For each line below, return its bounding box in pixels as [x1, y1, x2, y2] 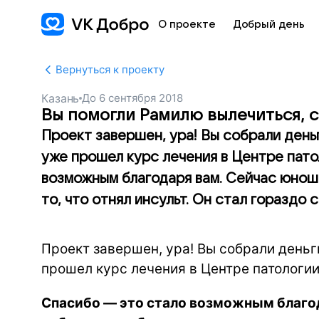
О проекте [158, 19, 216, 30]
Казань [41, 91, 80, 105]
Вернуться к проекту [56, 63, 164, 76]
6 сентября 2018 [99, 91, 184, 105]
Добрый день [232, 19, 305, 30]
